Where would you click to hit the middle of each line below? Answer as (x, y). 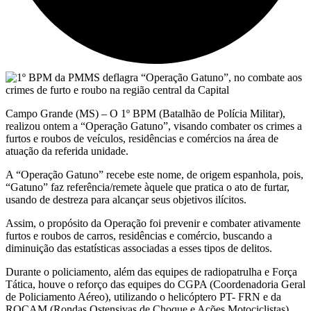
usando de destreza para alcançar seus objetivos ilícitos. (126, 199)
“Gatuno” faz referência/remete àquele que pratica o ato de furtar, (148, 187)
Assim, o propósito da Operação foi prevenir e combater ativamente (153, 223)
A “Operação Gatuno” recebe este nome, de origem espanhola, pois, (154, 174)
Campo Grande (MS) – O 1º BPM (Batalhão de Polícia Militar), (145, 113)
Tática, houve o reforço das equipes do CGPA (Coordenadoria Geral (155, 284)
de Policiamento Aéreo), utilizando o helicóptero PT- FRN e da (143, 296)
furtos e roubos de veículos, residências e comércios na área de (142, 138)
